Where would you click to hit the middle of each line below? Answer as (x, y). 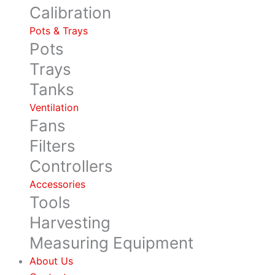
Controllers (71, 166)
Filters (52, 146)
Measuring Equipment (111, 243)
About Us (51, 261)
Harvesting (70, 223)
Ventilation (54, 107)
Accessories (57, 184)
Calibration (70, 13)
